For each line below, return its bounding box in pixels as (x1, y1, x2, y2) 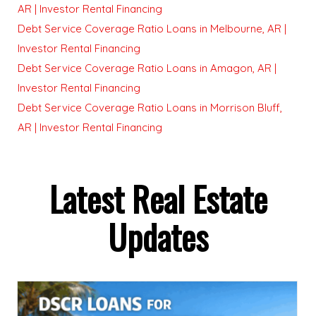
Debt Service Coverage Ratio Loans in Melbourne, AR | (18, 21, 286, 35)
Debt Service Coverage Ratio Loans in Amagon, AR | (18, 61, 276, 75)
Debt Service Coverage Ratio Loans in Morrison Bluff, (18, 100, 282, 114)
